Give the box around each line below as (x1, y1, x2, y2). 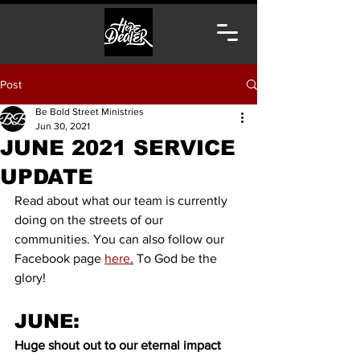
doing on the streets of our (14, 213, 166, 227)
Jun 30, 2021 (35, 121, 90, 132)
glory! (14, 271, 49, 284)
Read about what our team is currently (14, 194, 231, 207)
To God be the (133, 252, 220, 265)
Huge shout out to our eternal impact (14, 338, 224, 352)
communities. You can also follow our (14, 232, 227, 246)
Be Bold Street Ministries (35, 106, 144, 117)
